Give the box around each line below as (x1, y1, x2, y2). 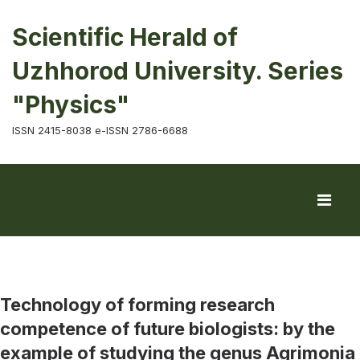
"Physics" (12, 90, 129, 119)
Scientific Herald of (12, 22, 238, 51)
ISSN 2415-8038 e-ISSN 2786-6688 (12, 124, 188, 137)
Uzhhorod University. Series (12, 56, 343, 85)
